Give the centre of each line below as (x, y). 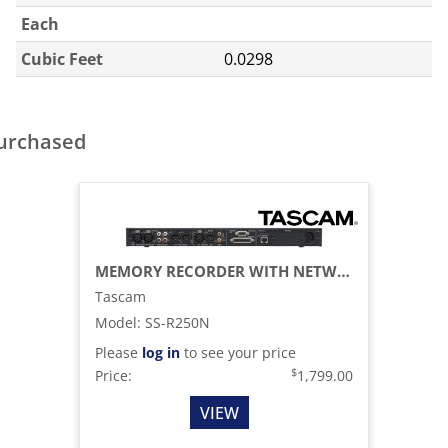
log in (161, 352)
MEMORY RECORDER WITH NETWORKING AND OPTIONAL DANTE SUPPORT (343, 271)
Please (118, 352)
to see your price (238, 352)
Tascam (120, 296)
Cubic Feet (62, 59)
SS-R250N (177, 322)
